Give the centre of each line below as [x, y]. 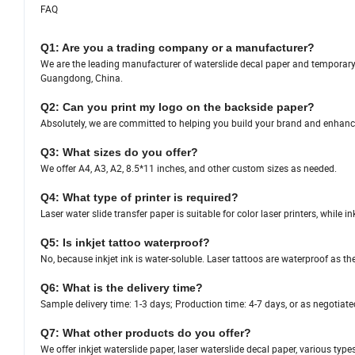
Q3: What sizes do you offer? [119, 153]
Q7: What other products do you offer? [146, 333]
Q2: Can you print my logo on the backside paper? [177, 107]
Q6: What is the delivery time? [122, 288]
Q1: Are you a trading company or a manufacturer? [177, 48]
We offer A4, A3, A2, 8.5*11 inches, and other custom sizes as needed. [189, 168]
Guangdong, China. [82, 78]
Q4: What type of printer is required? [139, 198]
